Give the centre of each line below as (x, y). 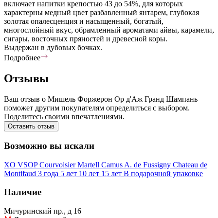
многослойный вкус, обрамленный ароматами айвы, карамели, (109, 30)
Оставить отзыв (31, 127)
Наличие (23, 192)
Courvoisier (58, 164)
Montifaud (21, 173)
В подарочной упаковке (163, 173)
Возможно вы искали (49, 145)
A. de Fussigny (148, 164)
